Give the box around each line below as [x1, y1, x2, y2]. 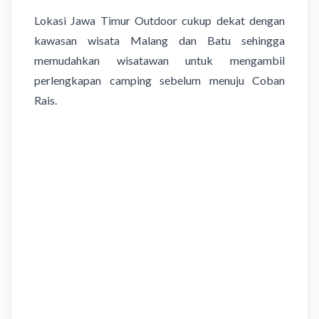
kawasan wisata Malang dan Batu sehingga [34, 33, 285, 47]
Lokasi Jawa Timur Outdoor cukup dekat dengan [34, 13, 285, 27]
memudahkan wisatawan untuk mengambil [34, 53, 285, 67]
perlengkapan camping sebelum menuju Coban [34, 73, 285, 87]
